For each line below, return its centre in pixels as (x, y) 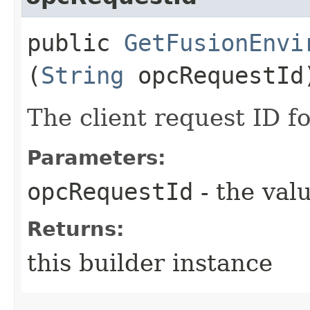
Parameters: (97, 157)
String (82, 75)
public (75, 43)
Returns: (76, 229)
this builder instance (150, 263)
